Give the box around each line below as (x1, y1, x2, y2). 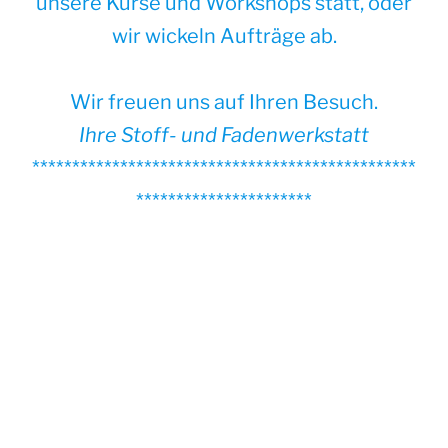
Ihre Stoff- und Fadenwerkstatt (79, 122, 369, 147)
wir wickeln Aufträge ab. (111, 23, 337, 48)
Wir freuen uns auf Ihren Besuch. (70, 89, 378, 114)
